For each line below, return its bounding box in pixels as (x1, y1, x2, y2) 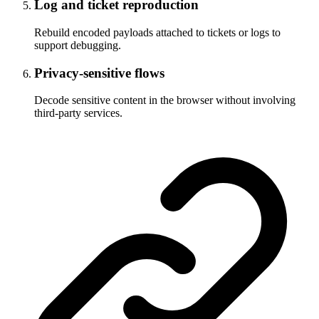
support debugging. (34, 38, 121, 51)
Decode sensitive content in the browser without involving (34, 94, 296, 107)
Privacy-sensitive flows (34, 65, 164, 80)
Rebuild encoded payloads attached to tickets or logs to (34, 26, 281, 38)
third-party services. (34, 107, 122, 120)
